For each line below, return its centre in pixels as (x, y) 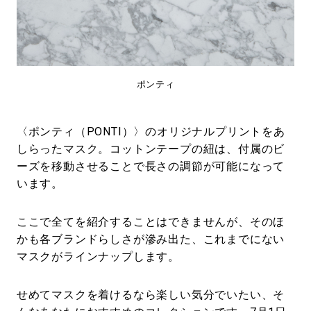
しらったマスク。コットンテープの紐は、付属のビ (151, 149)
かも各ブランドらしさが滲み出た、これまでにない (151, 239)
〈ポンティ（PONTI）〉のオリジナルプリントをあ (151, 132)
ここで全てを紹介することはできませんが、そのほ (151, 222)
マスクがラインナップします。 (98, 257)
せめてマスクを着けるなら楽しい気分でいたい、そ (151, 295)
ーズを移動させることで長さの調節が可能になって (151, 167)
